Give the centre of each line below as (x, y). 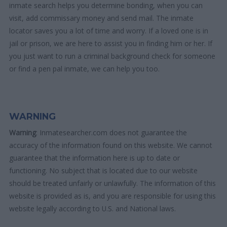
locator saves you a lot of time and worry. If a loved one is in (109, 30)
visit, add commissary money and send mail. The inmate (102, 18)
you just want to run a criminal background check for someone (112, 56)
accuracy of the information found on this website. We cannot (111, 145)
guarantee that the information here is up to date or (95, 158)
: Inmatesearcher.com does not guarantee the (112, 132)
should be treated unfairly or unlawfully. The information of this (113, 183)
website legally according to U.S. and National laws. (93, 208)
